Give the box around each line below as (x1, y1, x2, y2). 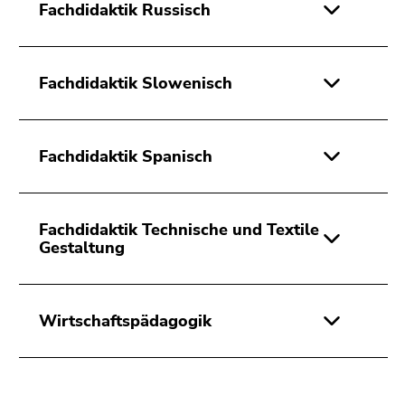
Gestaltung (39, 237, 125, 259)
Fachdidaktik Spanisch (39, 146, 212, 168)
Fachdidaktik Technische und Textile (39, 219, 319, 241)
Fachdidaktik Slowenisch (39, 72, 232, 95)
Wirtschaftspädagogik (39, 310, 212, 333)
